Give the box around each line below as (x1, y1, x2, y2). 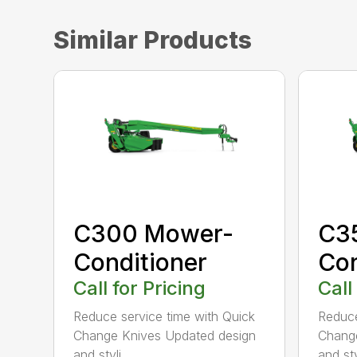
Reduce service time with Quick (73, 308, 256, 325)
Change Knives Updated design (73, 328, 257, 344)
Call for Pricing (73, 277, 206, 300)
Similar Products (53, 25, 253, 54)
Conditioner (73, 248, 208, 277)
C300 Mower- (73, 219, 234, 249)
